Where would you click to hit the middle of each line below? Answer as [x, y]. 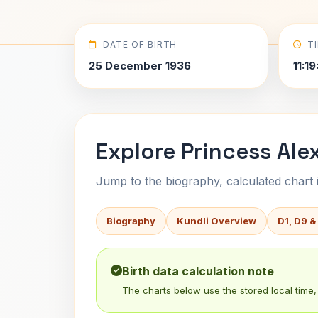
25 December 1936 [140, 66]
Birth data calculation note [198, 271]
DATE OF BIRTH [140, 44]
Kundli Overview [216, 221]
